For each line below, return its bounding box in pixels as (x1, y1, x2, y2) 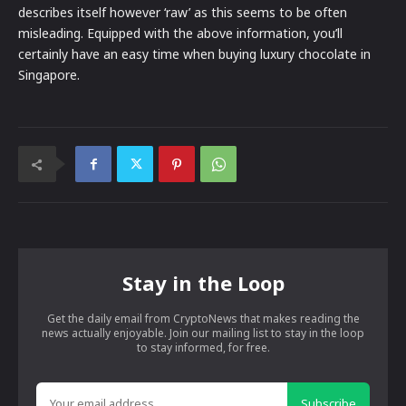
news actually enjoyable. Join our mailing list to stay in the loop (42, 325, 364, 342)
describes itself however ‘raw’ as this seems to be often (18, 4, 347, 22)
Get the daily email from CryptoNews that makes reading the (46, 311, 360, 327)
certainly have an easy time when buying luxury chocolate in (18, 45, 371, 63)
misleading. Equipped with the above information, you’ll (18, 24, 343, 43)
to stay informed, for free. (136, 340, 270, 356)
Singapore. (18, 66, 80, 84)
